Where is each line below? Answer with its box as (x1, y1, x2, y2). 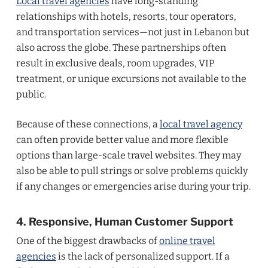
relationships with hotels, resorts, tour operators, (16, 11, 236, 22)
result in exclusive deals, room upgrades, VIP (16, 57, 215, 69)
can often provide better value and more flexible (16, 134, 229, 145)
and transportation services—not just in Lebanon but (16, 26, 249, 38)
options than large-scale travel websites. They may (16, 150, 241, 161)
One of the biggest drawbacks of (16, 235, 159, 246)
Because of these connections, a (16, 118, 160, 130)
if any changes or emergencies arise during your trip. (16, 181, 251, 192)
